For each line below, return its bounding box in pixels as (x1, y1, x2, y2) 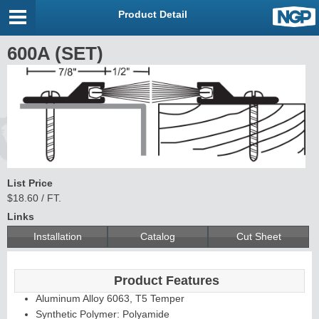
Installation (33, 230, 82, 242)
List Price (7, 177, 53, 189)
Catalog (140, 230, 176, 242)
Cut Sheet (236, 230, 281, 242)
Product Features (114, 273, 219, 288)
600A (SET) (7, 43, 103, 64)
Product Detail (117, 9, 187, 20)
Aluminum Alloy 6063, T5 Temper (36, 292, 184, 304)
